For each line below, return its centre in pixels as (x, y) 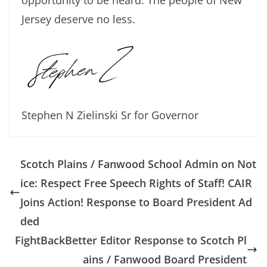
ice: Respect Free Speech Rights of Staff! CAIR (136, 183)
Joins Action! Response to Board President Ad (136, 202)
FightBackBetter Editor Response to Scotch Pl (131, 240)
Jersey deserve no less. (78, 19)
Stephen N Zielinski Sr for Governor (110, 115)
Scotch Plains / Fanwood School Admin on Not (138, 164)
